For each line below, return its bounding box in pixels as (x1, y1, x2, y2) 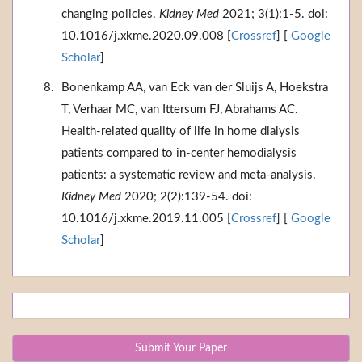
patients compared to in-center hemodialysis (61, 147, 297, 160)
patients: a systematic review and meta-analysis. (61, 169, 316, 182)
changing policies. (61, 8, 159, 21)
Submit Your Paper (135, 343, 227, 355)
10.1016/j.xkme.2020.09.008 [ (61, 30, 231, 43)
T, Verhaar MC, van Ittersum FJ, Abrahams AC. (61, 103, 298, 116)
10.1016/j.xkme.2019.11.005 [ (61, 213, 231, 225)
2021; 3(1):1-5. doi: (219, 8, 328, 21)
